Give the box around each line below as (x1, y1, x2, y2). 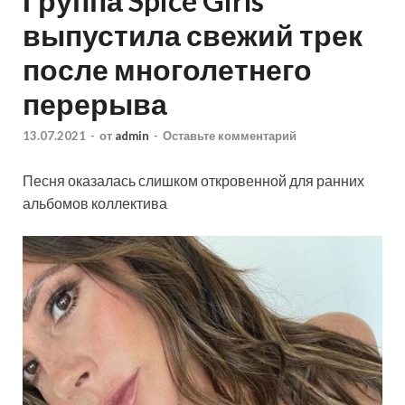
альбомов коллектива (23, 194, 167, 212)
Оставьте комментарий (163, 128, 297, 144)
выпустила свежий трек (23, 16, 363, 52)
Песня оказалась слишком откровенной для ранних (23, 172, 364, 190)
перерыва (23, 85, 167, 121)
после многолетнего (23, 51, 312, 87)
